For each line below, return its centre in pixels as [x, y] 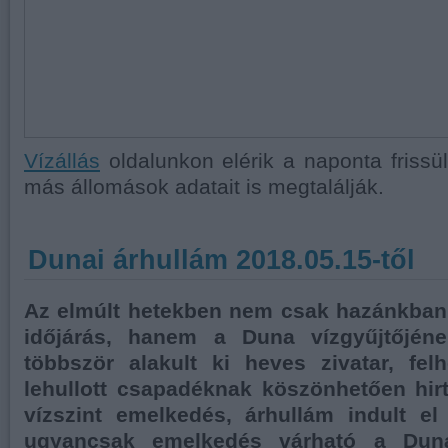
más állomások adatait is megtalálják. [204, 187]
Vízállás [62, 161]
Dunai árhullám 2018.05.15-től [221, 259]
